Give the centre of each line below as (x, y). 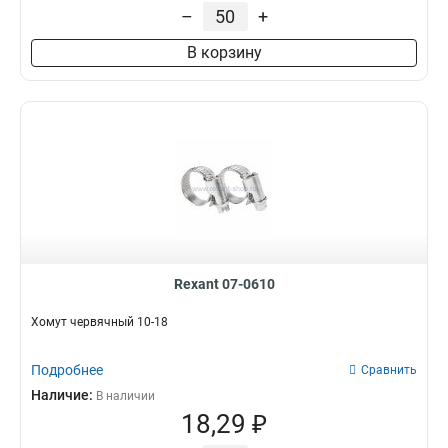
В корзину (224, 52)
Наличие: (63, 395)
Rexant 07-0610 (224, 284)
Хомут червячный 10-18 (99, 322)
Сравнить (389, 370)
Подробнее (67, 370)
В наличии (125, 396)
